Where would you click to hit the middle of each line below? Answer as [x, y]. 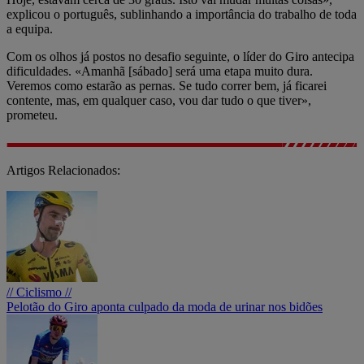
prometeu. [32, 115]
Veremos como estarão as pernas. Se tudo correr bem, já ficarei [167, 85]
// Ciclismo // [39, 292]
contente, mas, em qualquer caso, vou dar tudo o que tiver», [159, 100]
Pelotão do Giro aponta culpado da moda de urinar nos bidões [165, 306]
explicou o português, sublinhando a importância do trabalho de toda [182, 14]
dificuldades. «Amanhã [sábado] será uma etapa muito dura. [160, 71]
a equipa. [30, 28]
